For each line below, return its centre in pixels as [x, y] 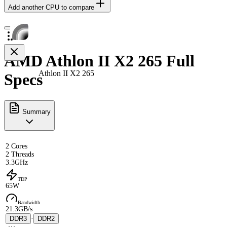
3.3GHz [17, 162]
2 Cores [16, 146]
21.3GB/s [19, 209]
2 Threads [20, 154]
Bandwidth [29, 202]
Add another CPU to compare [51, 7]
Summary [35, 111]
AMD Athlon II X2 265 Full [99, 61]
